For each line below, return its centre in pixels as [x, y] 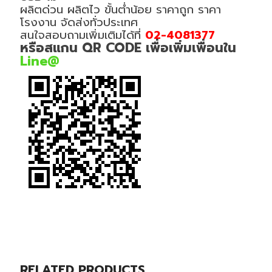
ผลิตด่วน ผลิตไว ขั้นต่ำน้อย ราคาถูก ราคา [120, 10]
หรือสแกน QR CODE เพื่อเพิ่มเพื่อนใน [128, 48]
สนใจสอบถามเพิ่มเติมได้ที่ [82, 35]
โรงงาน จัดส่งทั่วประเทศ [79, 22]
